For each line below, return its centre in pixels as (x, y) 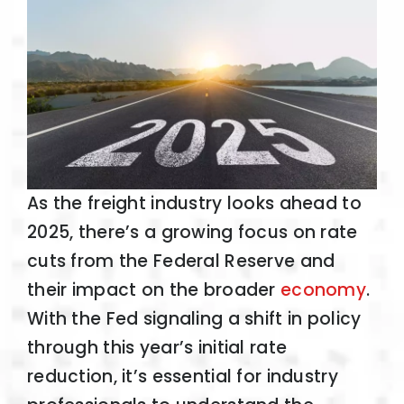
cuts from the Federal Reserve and (181, 262)
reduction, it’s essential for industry (182, 377)
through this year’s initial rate (157, 348)
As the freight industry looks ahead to (194, 204)
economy (323, 290)
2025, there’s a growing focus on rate (192, 233)
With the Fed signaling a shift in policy (194, 319)
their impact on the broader (153, 290)
